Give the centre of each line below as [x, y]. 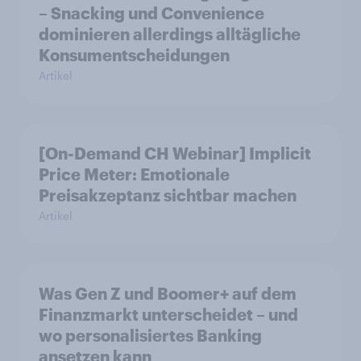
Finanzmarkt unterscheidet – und [168, 315]
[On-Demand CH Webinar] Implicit [175, 154]
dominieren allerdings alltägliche [170, 34]
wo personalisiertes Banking [150, 336]
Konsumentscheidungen [134, 55]
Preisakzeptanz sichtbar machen [168, 195]
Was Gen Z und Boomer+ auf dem [168, 294]
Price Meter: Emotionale [134, 174]
